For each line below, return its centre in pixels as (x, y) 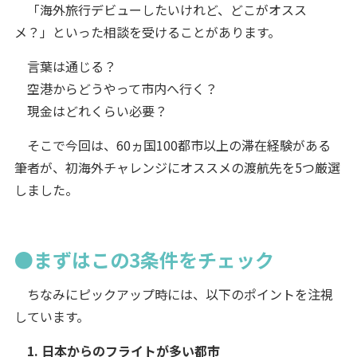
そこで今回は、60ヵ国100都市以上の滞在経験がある (172, 145)
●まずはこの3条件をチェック (144, 259)
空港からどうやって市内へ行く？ (116, 88)
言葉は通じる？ (65, 66)
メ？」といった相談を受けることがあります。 (147, 31)
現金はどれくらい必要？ (90, 110)
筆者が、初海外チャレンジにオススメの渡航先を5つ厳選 (177, 167)
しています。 (51, 316)
